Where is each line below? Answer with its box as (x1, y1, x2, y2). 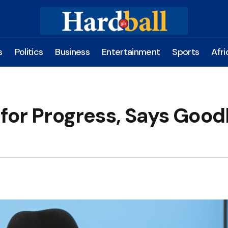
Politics (14, 46, 43, 59)
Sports (172, 46, 199, 59)
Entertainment (102, 46, 160, 59)
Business (55, 46, 90, 59)
